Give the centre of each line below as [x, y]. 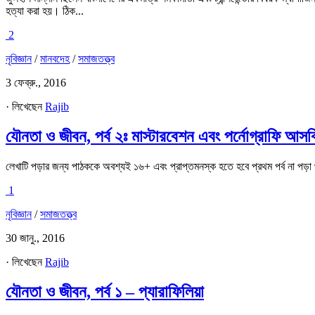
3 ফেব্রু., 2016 [36, 82]
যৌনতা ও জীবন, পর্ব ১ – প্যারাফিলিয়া [105, 291]
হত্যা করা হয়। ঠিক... [45, 11]
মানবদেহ [55, 58]
